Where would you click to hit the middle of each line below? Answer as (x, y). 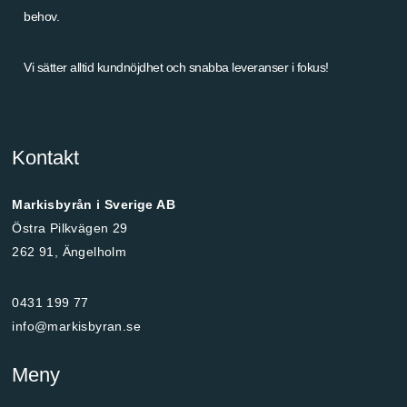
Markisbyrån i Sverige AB (94, 205)
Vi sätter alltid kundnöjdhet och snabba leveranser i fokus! (176, 67)
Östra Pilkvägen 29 (70, 228)
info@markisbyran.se (77, 327)
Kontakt (46, 158)
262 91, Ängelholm (69, 252)
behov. (42, 16)
